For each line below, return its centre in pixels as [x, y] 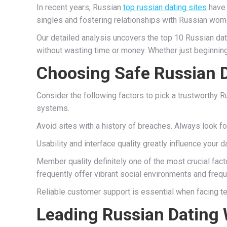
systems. [53, 108]
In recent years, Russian [80, 7]
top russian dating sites [165, 7]
